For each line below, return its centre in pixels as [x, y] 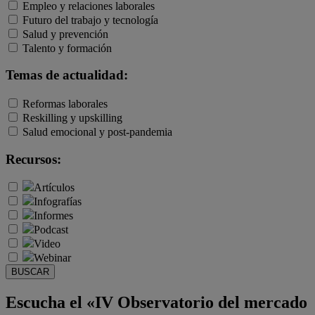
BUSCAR [30, 272]
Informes [53, 216]
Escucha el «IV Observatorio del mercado [156, 303]
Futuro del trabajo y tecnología [90, 20]
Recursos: [33, 159]
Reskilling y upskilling [72, 118]
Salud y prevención [65, 34]
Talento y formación [67, 48]
